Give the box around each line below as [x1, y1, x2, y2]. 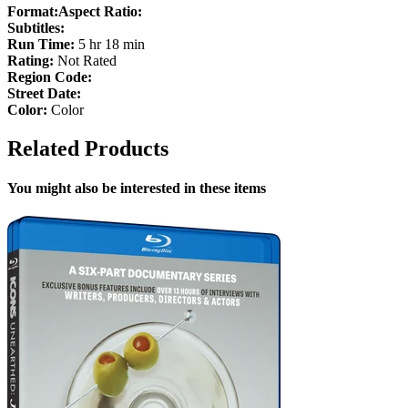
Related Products [7, 136, 168, 160]
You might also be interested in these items [7, 180, 266, 197]
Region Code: [7, 69, 92, 86]
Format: [7, 4, 58, 20]
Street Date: [7, 86, 81, 102]
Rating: [7, 53, 54, 69]
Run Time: [7, 36, 75, 53]
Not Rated [54, 53, 117, 69]
